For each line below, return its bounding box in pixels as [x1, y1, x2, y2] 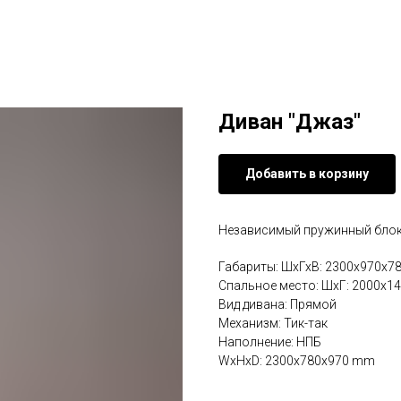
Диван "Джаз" [218, 109, 361, 134]
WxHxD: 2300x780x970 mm [218, 354, 375, 368]
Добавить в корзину [245, 166, 369, 181]
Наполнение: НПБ [218, 335, 321, 349]
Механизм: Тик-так [218, 316, 328, 330]
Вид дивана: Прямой [218, 297, 337, 311]
